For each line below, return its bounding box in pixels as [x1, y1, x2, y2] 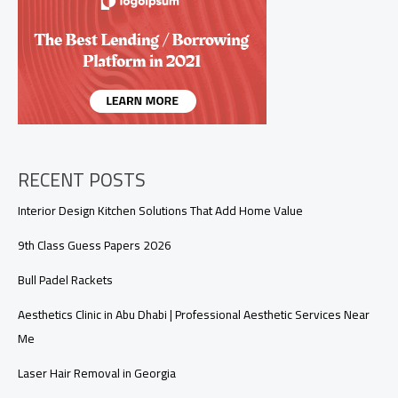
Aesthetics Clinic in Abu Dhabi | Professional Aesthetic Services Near [18, 303, 370, 327]
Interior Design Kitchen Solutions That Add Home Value [18, 199, 303, 223]
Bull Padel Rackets [18, 268, 113, 292]
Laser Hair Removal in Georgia [18, 362, 176, 386]
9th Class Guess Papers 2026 [18, 234, 171, 258]
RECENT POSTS [18, 163, 146, 198]
